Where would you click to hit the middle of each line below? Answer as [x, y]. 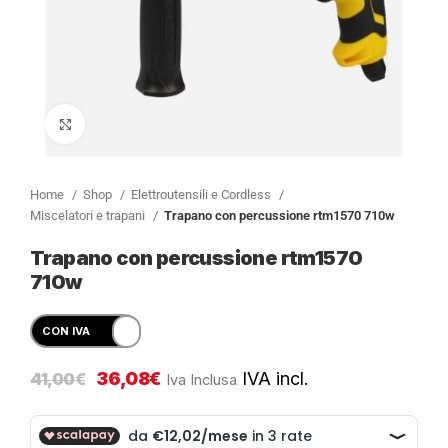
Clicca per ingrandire [144, 123]
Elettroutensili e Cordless [202, 194]
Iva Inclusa [201, 380]
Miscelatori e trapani [89, 215]
